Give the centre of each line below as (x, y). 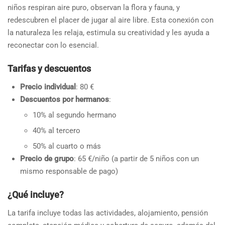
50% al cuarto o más (67, 146)
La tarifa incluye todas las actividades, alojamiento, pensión (108, 213)
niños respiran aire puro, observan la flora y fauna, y (94, 7)
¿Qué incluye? (36, 194)
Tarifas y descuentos (49, 68)
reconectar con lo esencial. (53, 45)
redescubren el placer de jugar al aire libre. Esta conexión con (110, 20)
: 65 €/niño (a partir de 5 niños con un (136, 158)
